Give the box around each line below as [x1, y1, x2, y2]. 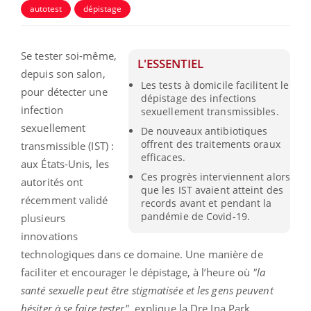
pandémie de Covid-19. [140, 210, 250, 224]
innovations [21, 228, 78, 243]
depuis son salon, [21, 66, 106, 81]
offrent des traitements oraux [140, 137, 280, 151]
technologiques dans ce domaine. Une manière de [21, 246, 263, 261]
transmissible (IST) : [21, 138, 115, 153]
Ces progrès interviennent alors [140, 170, 290, 184]
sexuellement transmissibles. [140, 104, 279, 118]
